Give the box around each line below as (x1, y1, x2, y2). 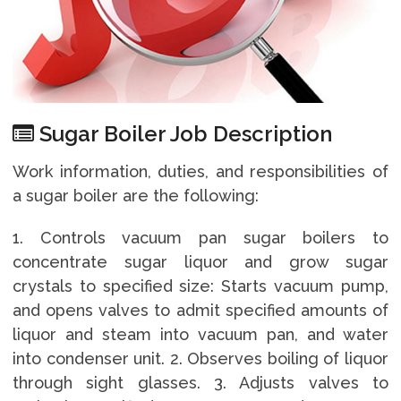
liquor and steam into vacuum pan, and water (12, 324, 389, 344)
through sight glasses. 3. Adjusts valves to (12, 372, 389, 392)
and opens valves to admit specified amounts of (12, 300, 389, 320)
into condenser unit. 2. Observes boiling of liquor (12, 348, 389, 368)
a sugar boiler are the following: (12, 185, 259, 205)
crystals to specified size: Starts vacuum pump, (12, 276, 389, 295)
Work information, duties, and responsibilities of (12, 161, 389, 181)
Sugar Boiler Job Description (33, 120, 332, 147)
